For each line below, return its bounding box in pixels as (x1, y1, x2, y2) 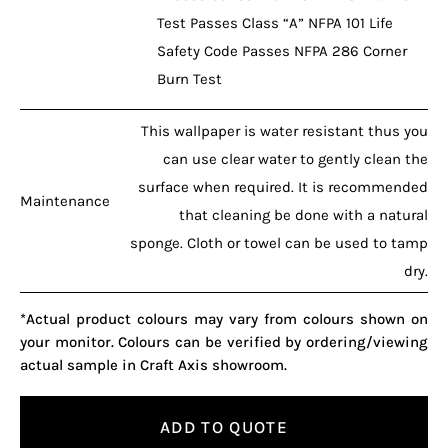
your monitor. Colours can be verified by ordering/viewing (20, 332, 428, 351)
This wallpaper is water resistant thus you (141, 121, 428, 140)
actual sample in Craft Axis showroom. (20, 355, 287, 374)
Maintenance (20, 191, 110, 210)
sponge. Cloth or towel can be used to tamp (130, 233, 428, 252)
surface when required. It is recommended (138, 177, 428, 196)
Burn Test (156, 69, 222, 88)
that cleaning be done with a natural (179, 205, 428, 224)
